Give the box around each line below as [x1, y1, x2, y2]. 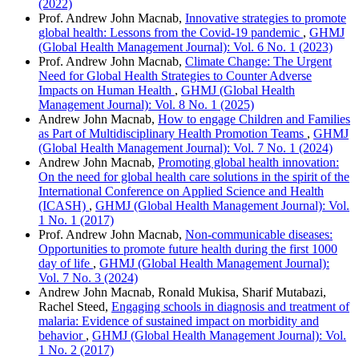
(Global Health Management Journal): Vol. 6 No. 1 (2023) [38, 39, 333, 54]
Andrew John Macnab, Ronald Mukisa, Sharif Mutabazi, [38, 284, 326, 299]
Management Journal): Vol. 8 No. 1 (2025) [38, 97, 254, 111]
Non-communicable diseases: [185, 227, 333, 241]
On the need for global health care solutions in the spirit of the [38, 169, 349, 184]
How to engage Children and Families [158, 111, 350, 126]
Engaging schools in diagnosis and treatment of [111, 299, 349, 313]
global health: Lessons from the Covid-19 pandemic [38, 25, 303, 39]
